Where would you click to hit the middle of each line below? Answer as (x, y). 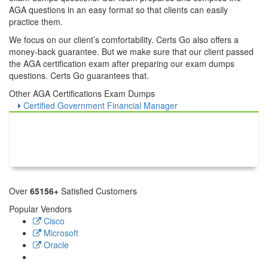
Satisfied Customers (98, 191)
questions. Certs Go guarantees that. (79, 75)
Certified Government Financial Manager (99, 105)
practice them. (36, 22)
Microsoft (60, 233)
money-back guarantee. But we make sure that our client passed (131, 51)
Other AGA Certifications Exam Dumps (82, 93)
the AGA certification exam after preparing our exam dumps (122, 63)
